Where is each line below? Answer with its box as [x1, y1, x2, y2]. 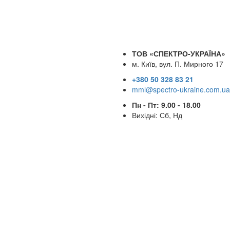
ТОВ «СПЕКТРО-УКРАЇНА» [132, 48, 225, 59]
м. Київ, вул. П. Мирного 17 [132, 59, 223, 69]
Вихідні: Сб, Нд [132, 110, 182, 120]
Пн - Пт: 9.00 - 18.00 [132, 100, 201, 110]
